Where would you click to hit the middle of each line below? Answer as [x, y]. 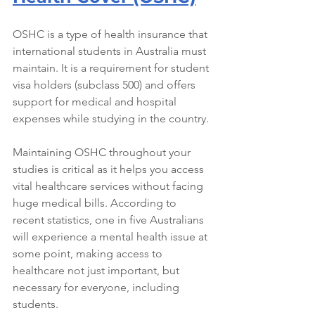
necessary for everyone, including [97, 287]
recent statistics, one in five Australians [110, 220]
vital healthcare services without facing [109, 186]
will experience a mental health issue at [111, 237]
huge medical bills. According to [96, 203]
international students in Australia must [111, 51]
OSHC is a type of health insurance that [111, 34]
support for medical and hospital [96, 102]
